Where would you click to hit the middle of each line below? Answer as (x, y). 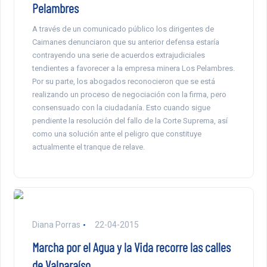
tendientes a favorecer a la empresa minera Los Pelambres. (133, 69)
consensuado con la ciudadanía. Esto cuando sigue (121, 108)
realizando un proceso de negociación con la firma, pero (129, 95)
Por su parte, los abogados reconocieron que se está (123, 82)
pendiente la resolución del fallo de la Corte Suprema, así (130, 121)
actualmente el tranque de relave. (88, 147)
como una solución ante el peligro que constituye (117, 134)
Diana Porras (56, 225)
